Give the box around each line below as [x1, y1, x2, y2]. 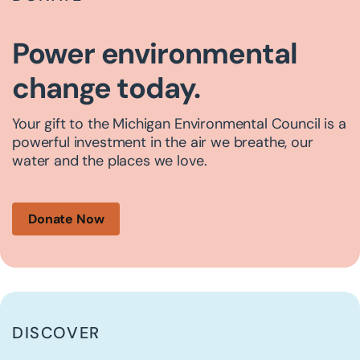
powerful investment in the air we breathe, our [11, 133, 313, 153]
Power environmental [11, 35, 297, 73]
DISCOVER [11, 322, 100, 344]
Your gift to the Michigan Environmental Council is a [11, 114, 346, 134]
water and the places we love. [11, 151, 207, 171]
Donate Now [27, 211, 104, 228]
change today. [11, 69, 200, 108]
